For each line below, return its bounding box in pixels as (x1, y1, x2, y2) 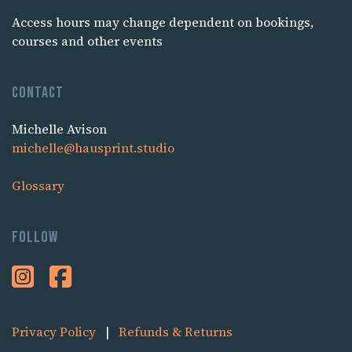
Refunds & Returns (119, 323, 233, 341)
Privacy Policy (12, 323, 96, 341)
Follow (12, 228, 58, 247)
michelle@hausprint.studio (12, 139, 174, 157)
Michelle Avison (12, 120, 107, 138)
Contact (12, 83, 64, 103)
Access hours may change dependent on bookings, (12, 13, 313, 31)
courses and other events (12, 32, 163, 50)
